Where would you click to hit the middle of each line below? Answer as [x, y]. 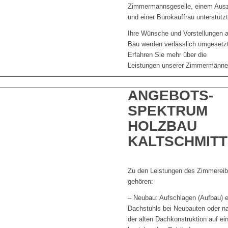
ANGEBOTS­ [171, 96]
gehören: [141, 181]
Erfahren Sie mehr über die [167, 55]
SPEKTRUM [168, 111]
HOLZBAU [163, 126]
